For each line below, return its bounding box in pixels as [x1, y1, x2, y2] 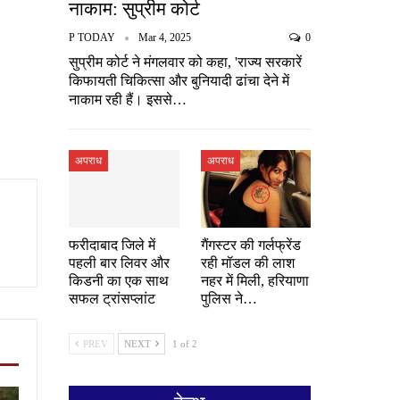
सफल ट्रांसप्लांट [68, 291, 155, 307]
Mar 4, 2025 [137, 31, 191, 45]
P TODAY [68, 31, 118, 45]
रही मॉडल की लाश [200, 255, 295, 271]
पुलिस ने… [200, 291, 257, 307]
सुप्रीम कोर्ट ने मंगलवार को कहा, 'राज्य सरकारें [68, 54, 302, 71]
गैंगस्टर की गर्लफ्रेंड [200, 237, 301, 254]
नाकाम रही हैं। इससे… [68, 92, 187, 108]
